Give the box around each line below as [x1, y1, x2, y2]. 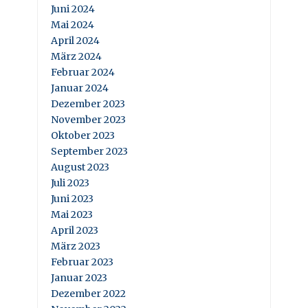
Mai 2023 [51, 208, 93, 221]
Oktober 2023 [51, 129, 115, 142]
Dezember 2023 [51, 98, 125, 111]
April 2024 [51, 34, 100, 47]
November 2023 [51, 113, 126, 126]
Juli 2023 [51, 177, 89, 190]
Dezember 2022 [51, 287, 126, 300]
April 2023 [51, 224, 98, 237]
